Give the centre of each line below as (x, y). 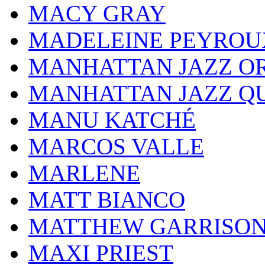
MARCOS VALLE (116, 147)
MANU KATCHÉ (112, 120)
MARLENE (84, 173)
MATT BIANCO (107, 200)
